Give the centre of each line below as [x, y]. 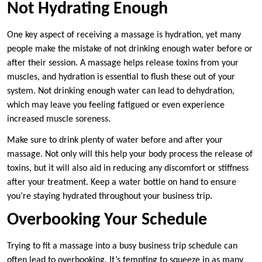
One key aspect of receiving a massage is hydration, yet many [124, 35]
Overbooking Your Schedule [107, 220]
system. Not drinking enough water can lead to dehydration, [121, 92]
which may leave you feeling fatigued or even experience [116, 106]
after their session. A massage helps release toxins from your [123, 63]
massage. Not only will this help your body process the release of [130, 155]
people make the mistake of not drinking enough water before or [130, 49]
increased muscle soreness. [59, 120]
